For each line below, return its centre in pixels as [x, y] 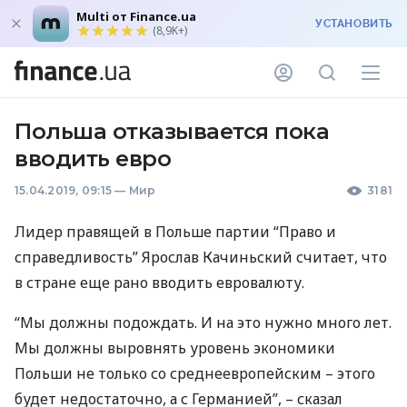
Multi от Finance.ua [136, 16]
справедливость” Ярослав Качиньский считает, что [201, 257]
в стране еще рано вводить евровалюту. [159, 283]
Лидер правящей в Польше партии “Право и [175, 232]
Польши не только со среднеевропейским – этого [195, 373]
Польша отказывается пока [172, 131]
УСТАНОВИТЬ [354, 24]
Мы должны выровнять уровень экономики [175, 348]
